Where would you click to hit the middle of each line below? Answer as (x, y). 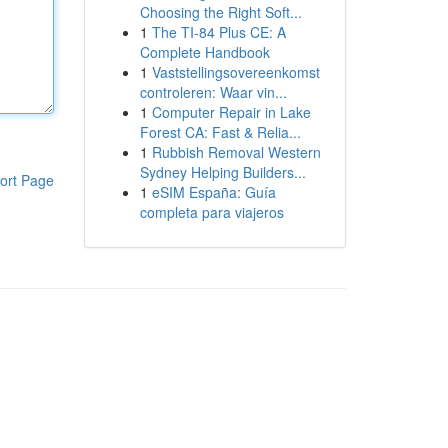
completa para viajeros (211, 212)
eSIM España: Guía (213, 192)
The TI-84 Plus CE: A (218, 32)
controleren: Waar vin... (213, 92)
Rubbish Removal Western (236, 152)
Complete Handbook (204, 52)
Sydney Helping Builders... (222, 172)
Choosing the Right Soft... (220, 12)
